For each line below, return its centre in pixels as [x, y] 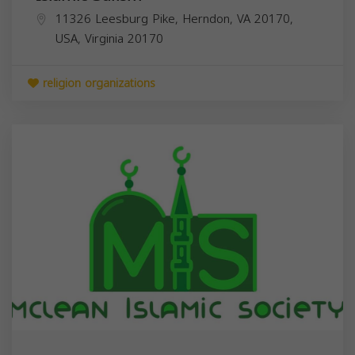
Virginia [104, 38]
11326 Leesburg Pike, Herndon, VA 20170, [174, 19]
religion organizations [97, 83]
